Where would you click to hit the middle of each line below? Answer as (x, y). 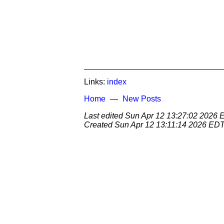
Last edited (104, 116)
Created (99, 125)
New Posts (142, 99)
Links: (95, 82)
